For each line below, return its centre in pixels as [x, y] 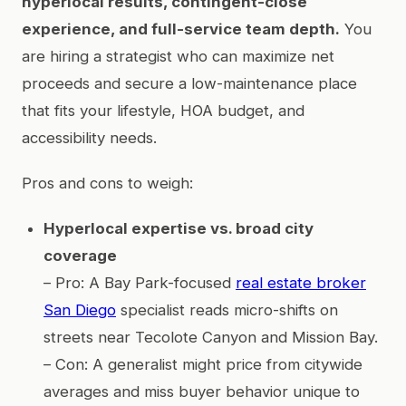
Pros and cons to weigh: [107, 183]
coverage [80, 255]
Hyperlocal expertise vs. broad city [179, 228]
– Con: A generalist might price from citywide [203, 364]
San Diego [80, 309]
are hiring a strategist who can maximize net [178, 56]
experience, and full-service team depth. [181, 29]
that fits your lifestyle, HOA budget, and [163, 110]
